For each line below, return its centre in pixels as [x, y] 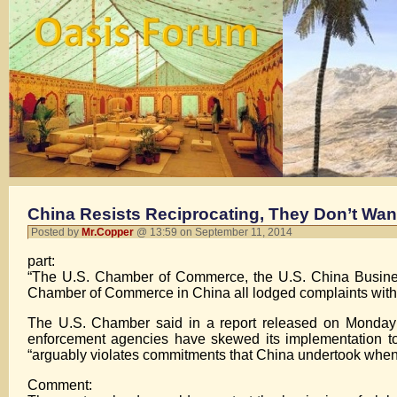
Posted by [56, 232]
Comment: [60, 385]
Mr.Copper [108, 232]
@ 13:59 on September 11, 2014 [216, 232]
